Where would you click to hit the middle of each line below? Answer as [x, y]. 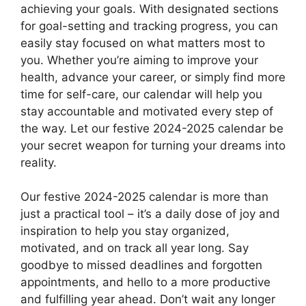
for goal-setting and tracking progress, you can [149, 26]
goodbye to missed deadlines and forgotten [141, 265]
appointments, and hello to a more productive [145, 282]
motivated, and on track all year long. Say [135, 248]
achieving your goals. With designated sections [150, 9]
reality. [39, 162]
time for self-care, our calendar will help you [141, 94]
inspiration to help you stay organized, [125, 231]
